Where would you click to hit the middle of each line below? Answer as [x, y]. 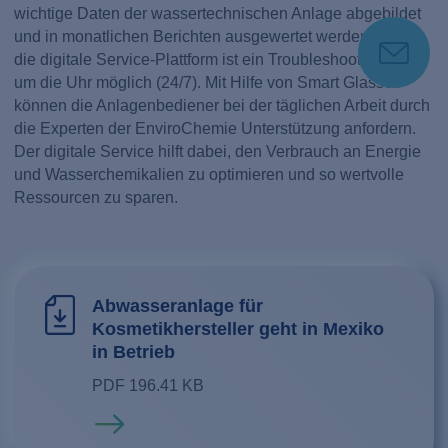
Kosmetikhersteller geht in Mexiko [238, 328]
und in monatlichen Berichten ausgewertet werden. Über [213, 37]
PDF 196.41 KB [148, 385]
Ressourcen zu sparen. [96, 198]
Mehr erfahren [142, 422]
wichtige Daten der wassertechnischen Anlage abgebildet [218, 14]
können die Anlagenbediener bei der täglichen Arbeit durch [222, 106]
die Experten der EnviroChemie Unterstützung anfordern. [215, 129]
